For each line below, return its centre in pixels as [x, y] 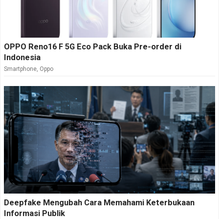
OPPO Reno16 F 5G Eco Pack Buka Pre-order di [93, 47]
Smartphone [20, 69]
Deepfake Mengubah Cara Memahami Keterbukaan [99, 203]
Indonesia [22, 58]
